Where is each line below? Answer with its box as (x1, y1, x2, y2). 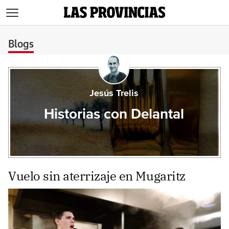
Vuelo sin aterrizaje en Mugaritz (8, 168, 186, 184)
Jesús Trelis (89, 89, 139, 98)
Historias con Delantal (43, 107, 184, 122)
